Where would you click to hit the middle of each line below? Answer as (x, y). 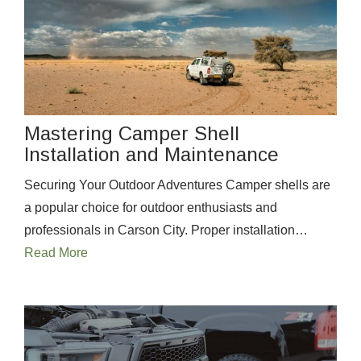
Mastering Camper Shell (132, 134)
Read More (56, 253)
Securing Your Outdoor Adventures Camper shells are (177, 185)
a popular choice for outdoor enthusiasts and (151, 208)
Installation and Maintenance (151, 155)
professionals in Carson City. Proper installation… (166, 230)
